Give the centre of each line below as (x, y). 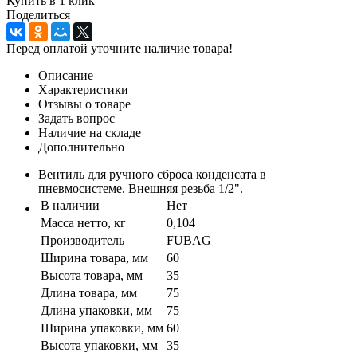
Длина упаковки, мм (96, 310)
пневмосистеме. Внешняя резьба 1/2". (141, 188)
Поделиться (38, 14)
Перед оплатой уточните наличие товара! (120, 48)
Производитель (82, 240)
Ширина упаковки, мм (102, 328)
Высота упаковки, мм (99, 345)
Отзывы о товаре (84, 104)
